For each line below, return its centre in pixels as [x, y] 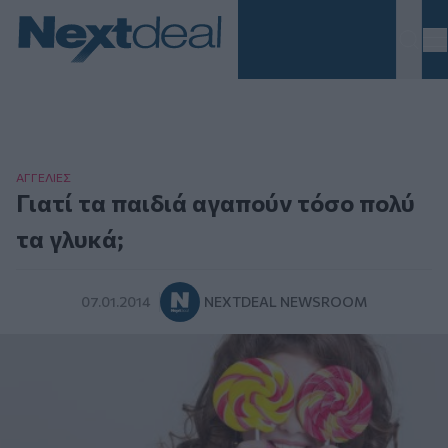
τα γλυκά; [70, 239]
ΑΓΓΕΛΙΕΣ [43, 177]
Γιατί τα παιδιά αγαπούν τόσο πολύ [215, 203]
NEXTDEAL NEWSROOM [285, 302]
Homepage [56, 74]
